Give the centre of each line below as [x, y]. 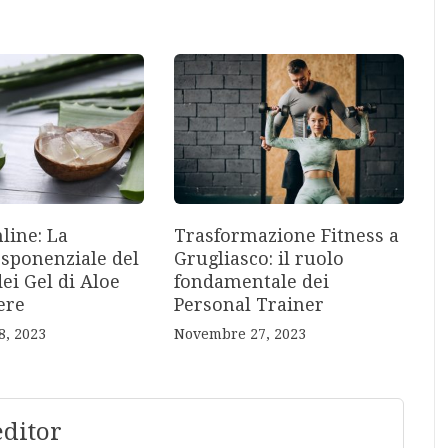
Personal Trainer [248, 304]
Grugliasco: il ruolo [258, 258]
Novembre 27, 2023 [239, 333]
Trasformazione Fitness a [286, 235]
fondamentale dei [251, 281]
